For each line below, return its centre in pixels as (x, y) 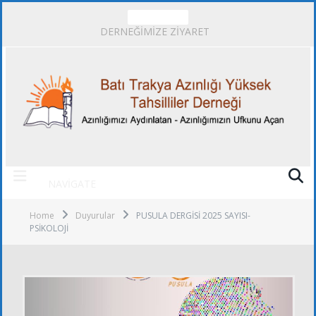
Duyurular (95, 215)
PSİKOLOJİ (49, 228)
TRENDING (158, 17)
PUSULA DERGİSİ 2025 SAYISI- (193, 215)
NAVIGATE (72, 184)
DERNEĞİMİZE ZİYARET (154, 32)
